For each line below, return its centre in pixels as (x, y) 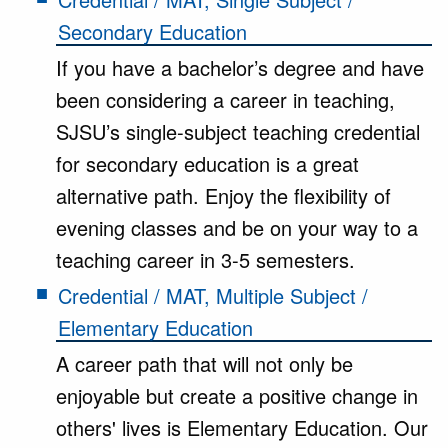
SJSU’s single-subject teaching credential (238, 131)
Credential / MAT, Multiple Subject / (213, 295)
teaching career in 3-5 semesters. (205, 259)
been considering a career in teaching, (225, 99)
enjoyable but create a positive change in (237, 395)
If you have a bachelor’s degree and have (240, 67)
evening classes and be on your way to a (237, 227)
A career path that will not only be (204, 363)
